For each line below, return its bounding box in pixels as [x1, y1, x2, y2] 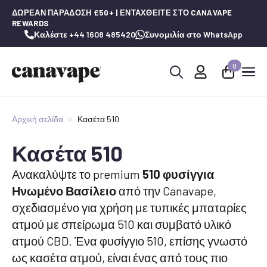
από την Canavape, [116, 184, 216, 198]
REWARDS [12, 18, 49, 28]
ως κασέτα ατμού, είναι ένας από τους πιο [12, 250, 228, 265]
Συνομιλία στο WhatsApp [145, 29, 243, 39]
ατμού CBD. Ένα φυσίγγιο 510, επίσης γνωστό [12, 234, 247, 248]
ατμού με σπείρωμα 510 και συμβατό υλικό [12, 217, 231, 231]
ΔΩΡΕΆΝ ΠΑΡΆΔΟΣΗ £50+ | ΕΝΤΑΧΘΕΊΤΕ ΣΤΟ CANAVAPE [12, 8, 232, 17]
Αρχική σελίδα [12, 114, 63, 124]
